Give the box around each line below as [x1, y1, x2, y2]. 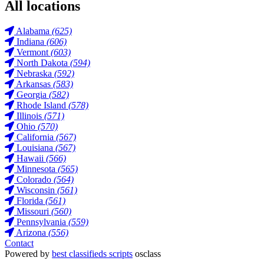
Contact [5, 238, 34, 249]
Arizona [16, 227, 46, 238]
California [16, 132, 54, 143]
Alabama [16, 26, 49, 37]
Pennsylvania [16, 217, 66, 227]
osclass [133, 249, 161, 259]
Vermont [16, 47, 48, 58]
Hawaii [16, 153, 44, 164]
